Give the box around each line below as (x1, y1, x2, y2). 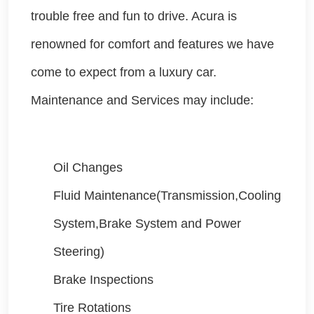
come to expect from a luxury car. (31, 65, 217, 80)
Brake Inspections (53, 273, 153, 287)
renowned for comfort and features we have (31, 37, 274, 52)
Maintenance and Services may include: (31, 93, 254, 108)
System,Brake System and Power (53, 217, 241, 231)
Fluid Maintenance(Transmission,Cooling (53, 189, 281, 203)
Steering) (53, 245, 104, 259)
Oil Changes (53, 161, 123, 175)
